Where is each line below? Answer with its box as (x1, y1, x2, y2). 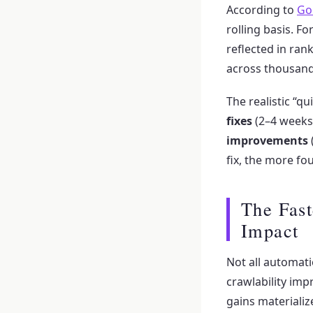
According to (226, 2, 297, 18)
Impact (241, 218, 299, 243)
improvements (226, 133, 308, 149)
